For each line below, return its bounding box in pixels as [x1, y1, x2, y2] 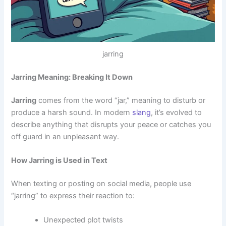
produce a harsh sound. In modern [11, 107, 133, 117]
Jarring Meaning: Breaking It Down [11, 73, 133, 82]
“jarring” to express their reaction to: [11, 191, 135, 201]
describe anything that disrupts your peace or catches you [11, 120, 211, 129]
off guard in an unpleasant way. [11, 132, 120, 141]
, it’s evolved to [151, 107, 202, 117]
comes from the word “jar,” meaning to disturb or [36, 95, 206, 105]
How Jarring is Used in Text [11, 156, 108, 165]
